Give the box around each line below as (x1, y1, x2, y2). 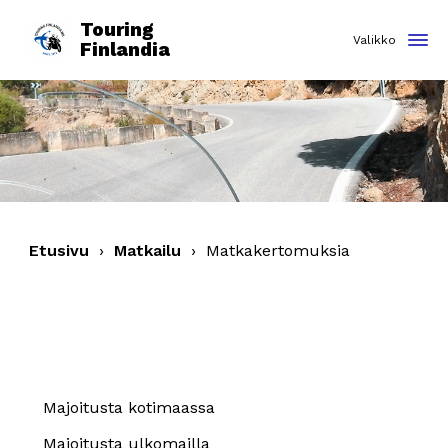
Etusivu (29, 241, 90, 260)
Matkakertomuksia (206, 241, 351, 260)
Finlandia (80, 38, 170, 61)
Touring (80, 18, 154, 41)
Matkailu (114, 241, 182, 260)
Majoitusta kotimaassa (43, 398, 216, 417)
